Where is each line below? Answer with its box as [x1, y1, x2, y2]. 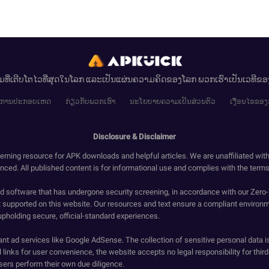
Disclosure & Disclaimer [93, 132, 176, 141]
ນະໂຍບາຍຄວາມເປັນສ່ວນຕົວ [129, 97, 216, 106]
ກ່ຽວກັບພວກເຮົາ [65, 97, 115, 106]
